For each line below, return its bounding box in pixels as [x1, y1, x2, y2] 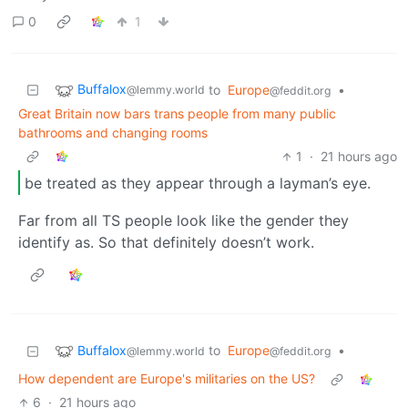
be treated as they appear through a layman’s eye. [25, 173, 371, 192]
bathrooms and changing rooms [18, 125, 208, 141]
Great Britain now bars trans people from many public [18, 106, 336, 122]
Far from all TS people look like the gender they [18, 211, 349, 230]
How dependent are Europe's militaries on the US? [18, 371, 315, 387]
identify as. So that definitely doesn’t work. [18, 233, 314, 252]
